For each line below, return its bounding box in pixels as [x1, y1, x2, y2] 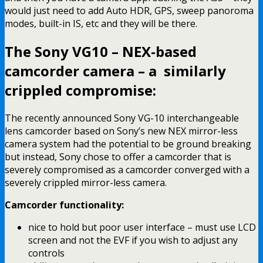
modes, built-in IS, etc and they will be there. [5, 16, 197, 30]
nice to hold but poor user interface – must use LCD [28, 220, 256, 234]
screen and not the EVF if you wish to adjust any [28, 233, 238, 247]
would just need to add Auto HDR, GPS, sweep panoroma [5, 4, 254, 17]
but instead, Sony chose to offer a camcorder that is [5, 150, 231, 163]
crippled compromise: [5, 80, 156, 100]
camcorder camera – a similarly [5, 60, 226, 80]
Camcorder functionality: [5, 198, 124, 211]
